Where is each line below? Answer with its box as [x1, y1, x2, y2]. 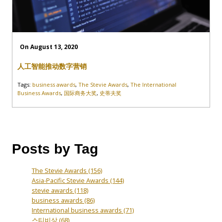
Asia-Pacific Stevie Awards [32, 175, 110, 185]
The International [130, 80, 176, 88]
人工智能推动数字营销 [17, 60, 87, 72]
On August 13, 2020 [20, 42, 78, 51]
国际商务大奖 [64, 89, 97, 97]
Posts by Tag [12, 141, 98, 157]
